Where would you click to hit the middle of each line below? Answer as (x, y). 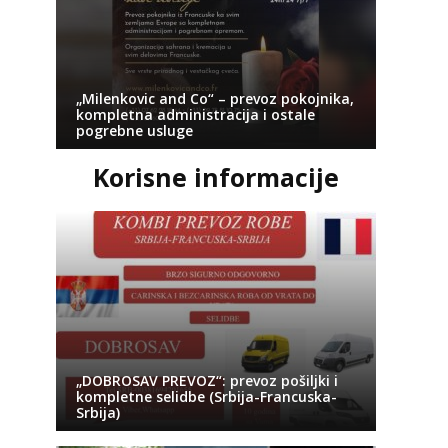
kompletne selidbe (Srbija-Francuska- (206, 396)
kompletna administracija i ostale (195, 114)
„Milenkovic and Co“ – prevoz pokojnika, (214, 98)
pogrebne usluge (134, 130)
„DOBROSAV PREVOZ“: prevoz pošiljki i (206, 380)
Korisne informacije (215, 177)
